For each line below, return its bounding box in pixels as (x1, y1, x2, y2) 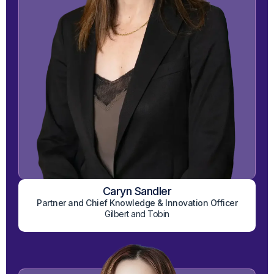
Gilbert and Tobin (105, 209, 169, 220)
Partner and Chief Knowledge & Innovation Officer (37, 198, 237, 209)
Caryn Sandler (102, 185, 172, 198)
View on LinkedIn (108, 197, 178, 208)
